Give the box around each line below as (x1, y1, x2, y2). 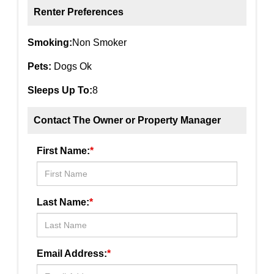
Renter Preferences (34, 7, 124, 18)
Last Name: (37, 197, 89, 208)
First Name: (37, 146, 90, 157)
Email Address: (37, 248, 107, 259)
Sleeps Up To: (28, 85, 92, 96)
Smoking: (28, 37, 72, 48)
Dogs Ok (51, 61, 92, 72)
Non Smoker (72, 37, 127, 48)
